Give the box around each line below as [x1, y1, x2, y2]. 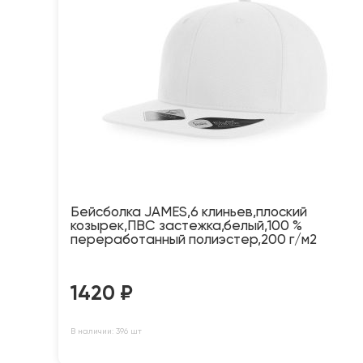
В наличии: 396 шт [70, 327, 142, 336]
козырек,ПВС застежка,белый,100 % [70, 220, 302, 234]
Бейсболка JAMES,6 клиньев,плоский [70, 206, 307, 220]
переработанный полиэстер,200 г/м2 [70, 233, 317, 248]
